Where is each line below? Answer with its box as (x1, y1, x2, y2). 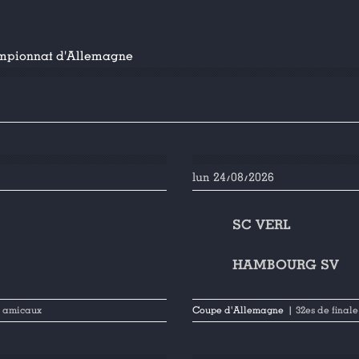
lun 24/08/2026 (192, 170, 275, 184)
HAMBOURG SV (232, 256, 340, 273)
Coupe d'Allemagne (192, 305, 284, 317)
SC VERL (232, 216, 292, 233)
